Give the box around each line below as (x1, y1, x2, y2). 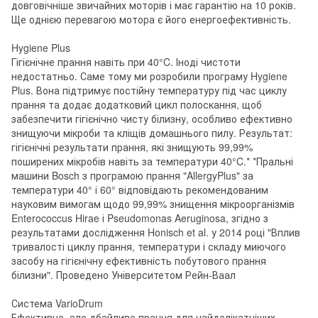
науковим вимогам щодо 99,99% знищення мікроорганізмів (11, 196, 295, 211)
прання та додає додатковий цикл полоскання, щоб (11, 97, 262, 111)
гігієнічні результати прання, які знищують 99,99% (11, 139, 253, 154)
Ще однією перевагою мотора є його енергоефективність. (11, 11, 291, 26)
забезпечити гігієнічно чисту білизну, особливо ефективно (11, 111, 292, 126)
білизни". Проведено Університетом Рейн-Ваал (11, 267, 236, 282)
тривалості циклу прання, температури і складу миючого (11, 238, 286, 253)
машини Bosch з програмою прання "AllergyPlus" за (11, 168, 253, 182)
